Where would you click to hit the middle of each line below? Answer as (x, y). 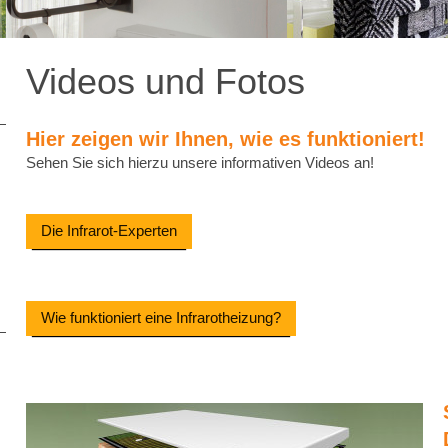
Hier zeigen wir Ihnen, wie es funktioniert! (226, 139)
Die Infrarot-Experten (109, 230)
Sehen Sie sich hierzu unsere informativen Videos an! (200, 162)
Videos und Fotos (166, 81)
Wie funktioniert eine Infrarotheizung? (161, 317)
